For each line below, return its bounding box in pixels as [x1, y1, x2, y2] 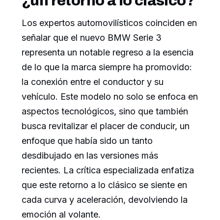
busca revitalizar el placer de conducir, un [22, 120, 190, 131]
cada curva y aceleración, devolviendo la [22, 194, 188, 205]
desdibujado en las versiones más [22, 150, 158, 161]
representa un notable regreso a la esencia [22, 47, 193, 57]
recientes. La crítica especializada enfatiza [22, 165, 194, 175]
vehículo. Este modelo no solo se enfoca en [22, 91, 198, 102]
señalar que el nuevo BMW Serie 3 [22, 32, 162, 43]
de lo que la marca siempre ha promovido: [22, 61, 192, 72]
